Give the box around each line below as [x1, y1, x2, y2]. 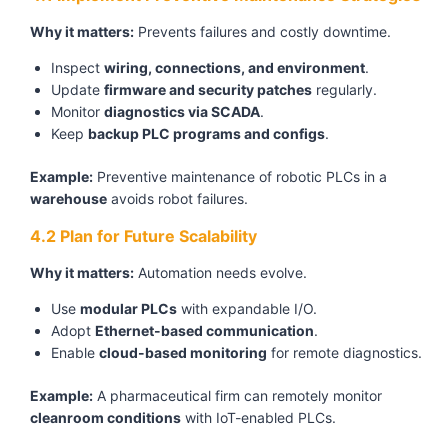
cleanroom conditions [30, 409, 181, 427]
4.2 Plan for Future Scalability [30, 226, 257, 247]
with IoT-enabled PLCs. [181, 409, 336, 427]
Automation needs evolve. [134, 264, 307, 282]
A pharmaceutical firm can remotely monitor [93, 387, 382, 405]
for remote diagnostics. [267, 344, 422, 362]
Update [51, 81, 104, 99]
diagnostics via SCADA [104, 103, 260, 121]
